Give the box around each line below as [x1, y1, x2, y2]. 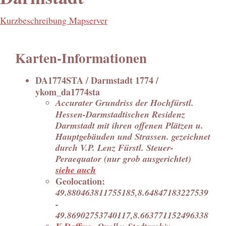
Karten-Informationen [15, 47, 147, 68]
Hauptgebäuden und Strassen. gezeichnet [55, 130, 210, 143]
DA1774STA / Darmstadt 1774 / [35, 74, 158, 87]
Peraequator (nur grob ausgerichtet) [55, 152, 191, 165]
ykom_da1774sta [35, 85, 100, 98]
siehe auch [55, 163, 96, 177]
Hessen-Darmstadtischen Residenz [55, 108, 185, 121]
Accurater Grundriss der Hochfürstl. [55, 96, 194, 109]
